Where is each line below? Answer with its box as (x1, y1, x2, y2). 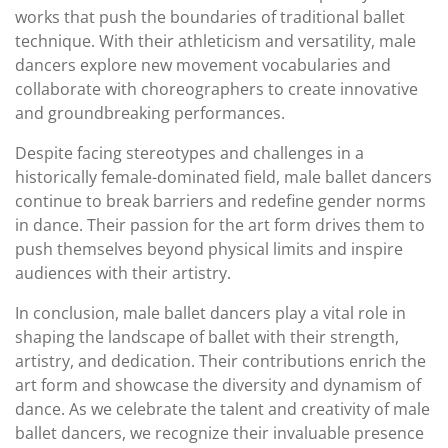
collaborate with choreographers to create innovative (15, 78, 418, 100)
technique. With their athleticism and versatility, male (15, 30, 416, 52)
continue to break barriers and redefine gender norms (15, 190, 426, 212)
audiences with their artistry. (15, 262, 231, 284)
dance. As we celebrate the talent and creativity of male (15, 398, 430, 420)
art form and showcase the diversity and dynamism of (15, 374, 421, 396)
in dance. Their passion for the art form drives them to (15, 214, 425, 236)
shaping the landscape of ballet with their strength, (15, 326, 399, 348)
